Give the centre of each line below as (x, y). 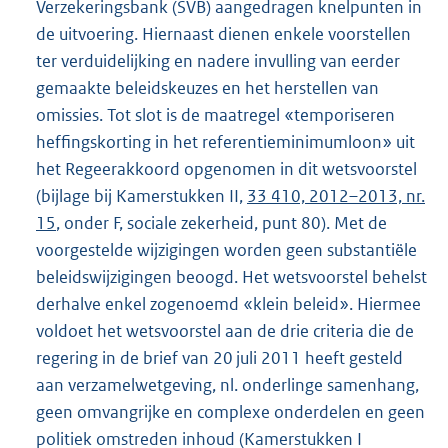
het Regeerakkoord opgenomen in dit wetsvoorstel (226, 168)
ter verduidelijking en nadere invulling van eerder (218, 60)
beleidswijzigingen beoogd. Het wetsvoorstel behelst (231, 276)
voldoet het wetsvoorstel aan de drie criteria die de (225, 330)
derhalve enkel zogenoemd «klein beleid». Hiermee (228, 303)
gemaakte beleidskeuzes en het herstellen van (207, 87)
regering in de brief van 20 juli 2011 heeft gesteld (219, 357)
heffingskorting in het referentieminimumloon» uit (225, 141)
